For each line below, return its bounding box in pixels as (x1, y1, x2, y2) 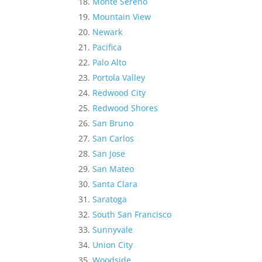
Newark (92, 26, 123, 38)
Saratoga (92, 194, 127, 205)
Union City (92, 239, 133, 251)
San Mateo (92, 163, 135, 175)
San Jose (92, 148, 126, 160)
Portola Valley (92, 72, 146, 84)
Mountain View (92, 11, 151, 23)
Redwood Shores (92, 102, 158, 114)
